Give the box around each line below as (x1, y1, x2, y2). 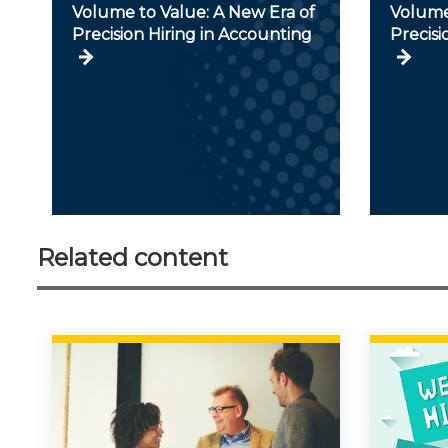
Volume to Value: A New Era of (72, 2, 315, 22)
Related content (37, 242, 228, 272)
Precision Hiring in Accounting (72, 24, 312, 44)
